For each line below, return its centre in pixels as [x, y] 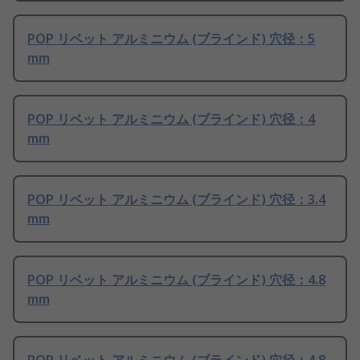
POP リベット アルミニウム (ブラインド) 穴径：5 [171, 39]
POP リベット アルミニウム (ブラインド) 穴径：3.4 [176, 200]
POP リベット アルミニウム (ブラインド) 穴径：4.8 [176, 280]
